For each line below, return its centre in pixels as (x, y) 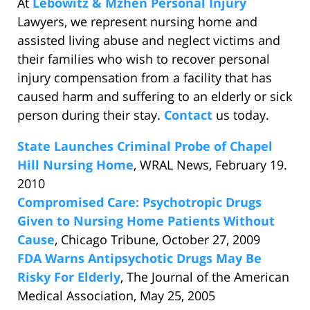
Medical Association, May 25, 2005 (116, 296)
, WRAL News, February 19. (210, 165)
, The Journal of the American (205, 277)
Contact (188, 115)
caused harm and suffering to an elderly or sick (155, 97)
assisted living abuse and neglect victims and (149, 40)
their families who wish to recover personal (144, 59)
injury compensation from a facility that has (145, 78)
